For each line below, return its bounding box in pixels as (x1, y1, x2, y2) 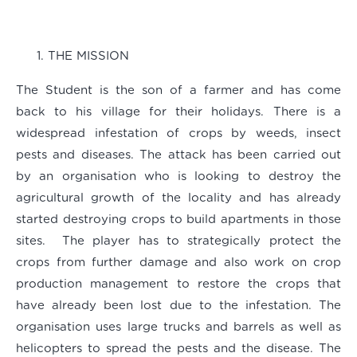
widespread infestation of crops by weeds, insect (16, 127, 341, 140)
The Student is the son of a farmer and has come (16, 84, 341, 97)
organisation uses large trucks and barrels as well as (16, 321, 341, 334)
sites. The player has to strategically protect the (16, 235, 341, 248)
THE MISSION (48, 50, 129, 63)
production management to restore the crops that (16, 278, 341, 291)
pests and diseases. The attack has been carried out (16, 149, 341, 162)
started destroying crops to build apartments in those (16, 214, 341, 226)
